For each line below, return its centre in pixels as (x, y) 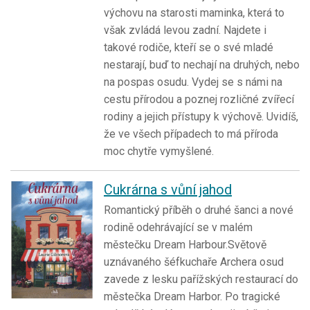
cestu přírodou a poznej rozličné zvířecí (199, 100)
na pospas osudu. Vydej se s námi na (193, 82)
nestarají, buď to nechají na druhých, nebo (202, 65)
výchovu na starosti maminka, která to (194, 13)
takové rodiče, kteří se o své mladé (189, 48)
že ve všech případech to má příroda (191, 134)
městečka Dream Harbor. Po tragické (192, 297)
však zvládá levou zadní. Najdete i (185, 30)
